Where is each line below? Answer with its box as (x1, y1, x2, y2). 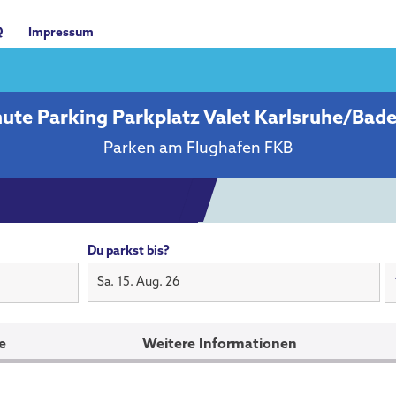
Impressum (28, 26, 94, 40)
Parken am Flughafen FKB (103, 141, 293, 158)
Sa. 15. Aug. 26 (97, 275, 179, 289)
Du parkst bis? (88, 244, 170, 258)
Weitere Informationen (142, 338, 297, 353)
